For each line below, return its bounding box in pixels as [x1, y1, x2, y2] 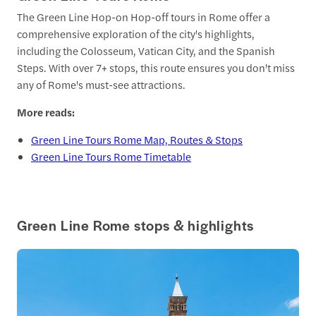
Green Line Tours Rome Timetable [31, 148, 191, 164]
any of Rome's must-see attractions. [17, 76, 186, 92]
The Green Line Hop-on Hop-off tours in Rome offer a [17, 8, 270, 24]
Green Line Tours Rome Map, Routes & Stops [31, 131, 243, 147]
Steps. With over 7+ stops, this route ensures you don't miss [17, 59, 295, 75]
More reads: [17, 104, 75, 119]
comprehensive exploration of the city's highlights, [17, 25, 255, 41]
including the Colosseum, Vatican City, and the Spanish [17, 42, 275, 58]
